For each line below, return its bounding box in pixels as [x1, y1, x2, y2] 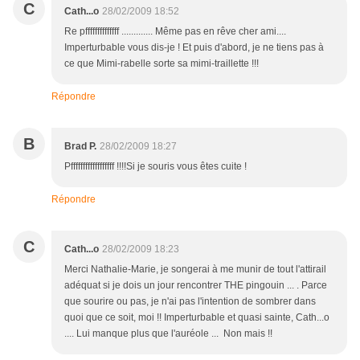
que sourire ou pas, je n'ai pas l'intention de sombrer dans [64, 296, 316, 308]
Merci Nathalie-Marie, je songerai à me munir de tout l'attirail [64, 264, 326, 276]
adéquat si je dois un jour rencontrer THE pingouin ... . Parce [64, 280, 327, 292]
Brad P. [64, 141, 96, 153]
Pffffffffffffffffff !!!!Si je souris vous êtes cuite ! [64, 161, 247, 173]
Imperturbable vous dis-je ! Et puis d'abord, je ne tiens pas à [64, 42, 324, 54]
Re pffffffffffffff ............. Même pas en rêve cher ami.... [64, 26, 286, 38]
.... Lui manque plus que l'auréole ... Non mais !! [64, 328, 272, 340]
